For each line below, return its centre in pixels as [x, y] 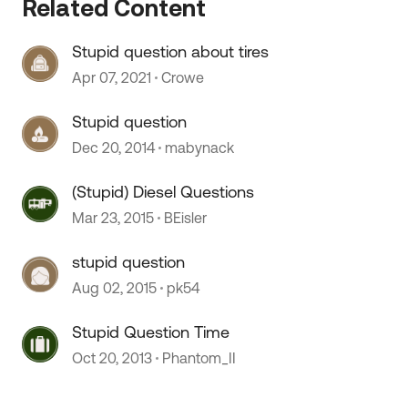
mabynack [200, 148]
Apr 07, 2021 [112, 77]
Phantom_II [199, 358]
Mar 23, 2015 [113, 218]
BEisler [186, 218]
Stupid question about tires [171, 51]
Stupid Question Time [151, 332]
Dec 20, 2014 [114, 148]
